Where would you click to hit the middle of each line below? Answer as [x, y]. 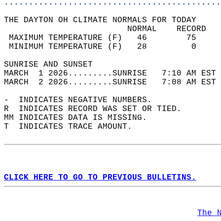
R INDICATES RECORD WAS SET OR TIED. [98, 109]
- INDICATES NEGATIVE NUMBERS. [83, 100]
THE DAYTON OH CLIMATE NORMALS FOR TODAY [105, 20]
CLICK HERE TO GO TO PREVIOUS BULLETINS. [100, 178]
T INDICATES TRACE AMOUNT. [73, 127]
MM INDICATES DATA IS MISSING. [80, 118]
